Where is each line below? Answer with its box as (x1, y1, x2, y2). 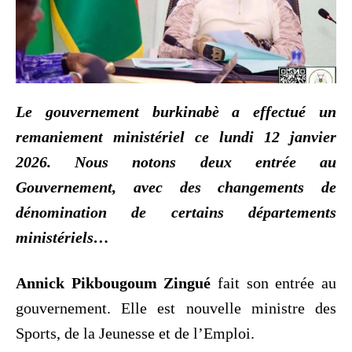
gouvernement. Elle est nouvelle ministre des (16, 299, 336, 317)
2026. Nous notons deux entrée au (16, 152, 336, 170)
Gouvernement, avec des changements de (16, 178, 336, 196)
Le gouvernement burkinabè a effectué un (16, 102, 336, 120)
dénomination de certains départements (16, 203, 336, 221)
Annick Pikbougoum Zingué (16, 273, 211, 291)
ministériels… (16, 228, 109, 246)
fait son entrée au (211, 273, 337, 291)
